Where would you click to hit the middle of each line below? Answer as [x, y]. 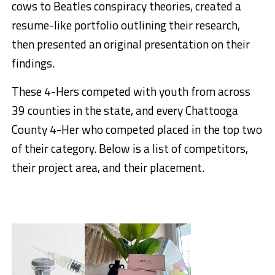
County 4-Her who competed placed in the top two [137, 130]
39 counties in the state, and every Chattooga [125, 110]
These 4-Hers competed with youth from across [131, 91]
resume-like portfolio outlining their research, [126, 25]
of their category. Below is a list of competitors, [130, 149]
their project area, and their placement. [108, 168]
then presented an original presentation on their [130, 44]
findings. [33, 63]
